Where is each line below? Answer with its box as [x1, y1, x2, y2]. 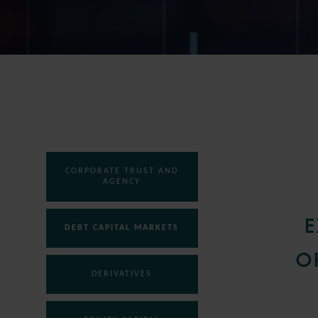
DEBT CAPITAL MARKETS [65, 224, 180, 232]
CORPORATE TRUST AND [65, 167, 179, 175]
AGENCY [103, 177, 141, 186]
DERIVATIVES [92, 270, 153, 278]
